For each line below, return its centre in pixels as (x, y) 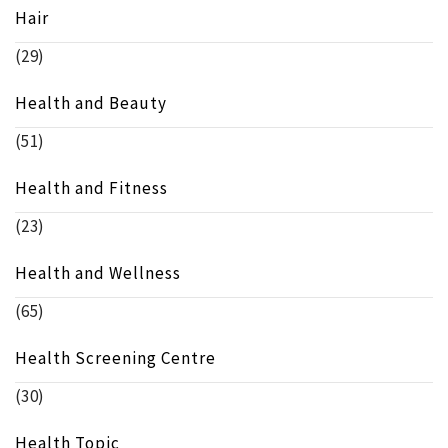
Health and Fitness (91, 188)
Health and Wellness (98, 273)
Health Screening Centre (115, 358)
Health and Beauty (91, 103)
